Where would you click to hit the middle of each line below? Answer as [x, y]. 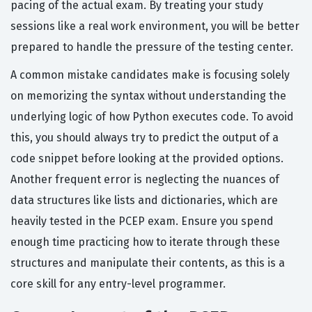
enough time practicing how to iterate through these [145, 242]
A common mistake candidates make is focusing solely [150, 75]
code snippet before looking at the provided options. [147, 159]
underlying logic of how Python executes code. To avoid [152, 117]
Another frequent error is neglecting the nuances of [145, 180]
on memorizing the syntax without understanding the [148, 96]
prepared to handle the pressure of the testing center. [152, 47]
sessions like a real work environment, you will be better [155, 26]
